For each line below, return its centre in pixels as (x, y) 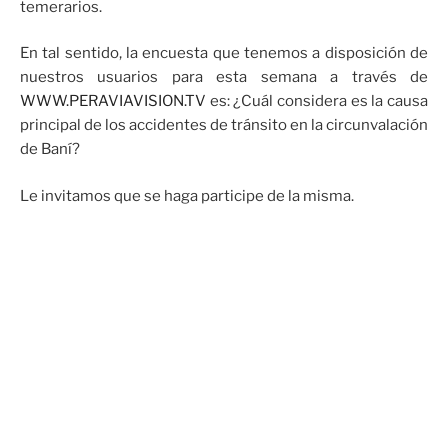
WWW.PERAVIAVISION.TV (113, 101)
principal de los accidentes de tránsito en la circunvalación (224, 125)
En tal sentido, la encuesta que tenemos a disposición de (224, 53)
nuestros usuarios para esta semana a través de (224, 77)
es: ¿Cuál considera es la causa (317, 101)
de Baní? (50, 149)
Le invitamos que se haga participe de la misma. (187, 195)
